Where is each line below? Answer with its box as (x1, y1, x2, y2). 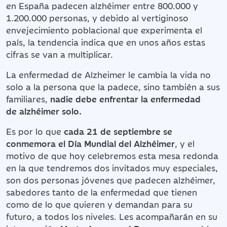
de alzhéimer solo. (6, 104, 82, 117)
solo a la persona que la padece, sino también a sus (6, 80, 220, 93)
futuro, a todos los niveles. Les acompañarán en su (6, 210, 217, 222)
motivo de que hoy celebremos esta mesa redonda (6, 149, 218, 162)
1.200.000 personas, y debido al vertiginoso (6, 11, 188, 24)
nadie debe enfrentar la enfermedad (50, 92, 201, 105)
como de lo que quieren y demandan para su (6, 198, 193, 210)
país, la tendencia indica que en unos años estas (6, 35, 205, 48)
